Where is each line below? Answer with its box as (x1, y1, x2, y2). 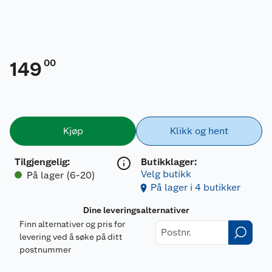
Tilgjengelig (15, 155, 67, 168)
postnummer (19, 244, 71, 254)
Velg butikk (141, 168, 191, 180)
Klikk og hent (170, 124, 228, 137)
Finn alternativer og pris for (19, 219, 125, 229)
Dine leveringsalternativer (83, 205, 189, 215)
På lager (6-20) (27, 169, 95, 181)
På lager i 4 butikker (151, 181, 240, 193)
